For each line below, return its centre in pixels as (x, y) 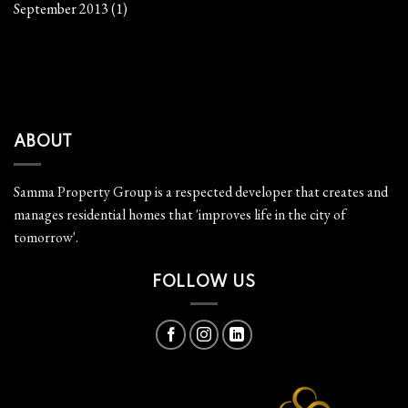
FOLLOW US (204, 282)
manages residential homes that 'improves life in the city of (180, 214)
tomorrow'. (46, 237)
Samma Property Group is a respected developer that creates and (201, 191)
